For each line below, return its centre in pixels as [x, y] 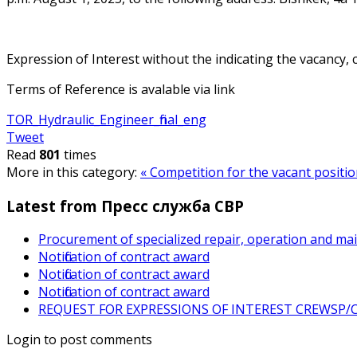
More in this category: [72, 172]
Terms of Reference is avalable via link [121, 89]
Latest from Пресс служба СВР [125, 206]
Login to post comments [79, 340]
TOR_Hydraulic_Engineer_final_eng [106, 119]
